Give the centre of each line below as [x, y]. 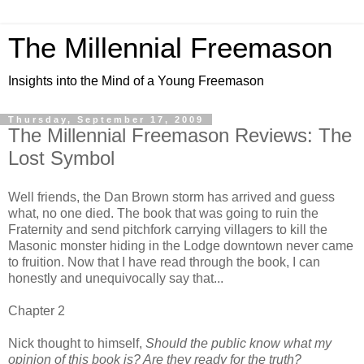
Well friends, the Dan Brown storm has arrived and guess [171, 197]
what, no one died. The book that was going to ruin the [163, 213]
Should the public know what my [238, 343]
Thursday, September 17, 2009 [106, 119]
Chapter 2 [37, 310]
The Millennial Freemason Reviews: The [180, 135]
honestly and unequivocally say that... [116, 278]
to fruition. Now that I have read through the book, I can [164, 262]
